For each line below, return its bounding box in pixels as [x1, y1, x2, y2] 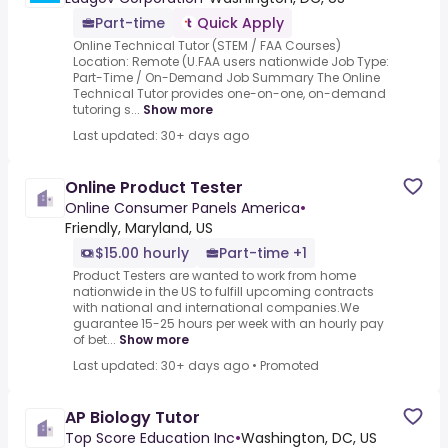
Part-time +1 [219, 243, 307, 264]
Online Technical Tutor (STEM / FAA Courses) [73, 37, 341, 55]
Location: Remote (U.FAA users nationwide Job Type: [73, 53, 389, 71]
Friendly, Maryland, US [65, 218, 213, 239]
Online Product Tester [65, 176, 243, 200]
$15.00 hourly [95, 243, 189, 264]
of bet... [73, 331, 116, 349]
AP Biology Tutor [65, 406, 200, 430]
